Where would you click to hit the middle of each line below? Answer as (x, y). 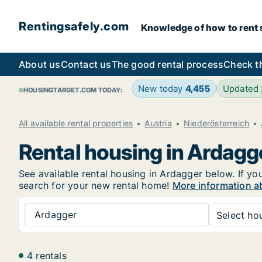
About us (40, 64)
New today (161, 89)
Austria (158, 123)
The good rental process (168, 64)
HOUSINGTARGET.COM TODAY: (73, 90)
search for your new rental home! (96, 185)
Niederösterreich (217, 123)
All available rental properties (76, 123)
